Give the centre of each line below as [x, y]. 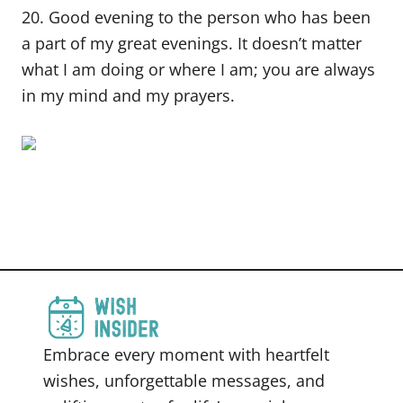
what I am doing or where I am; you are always [198, 69]
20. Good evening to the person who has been [196, 17]
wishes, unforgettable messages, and [184, 381]
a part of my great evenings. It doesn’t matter [192, 43]
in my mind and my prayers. [128, 95]
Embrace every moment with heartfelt [186, 355]
